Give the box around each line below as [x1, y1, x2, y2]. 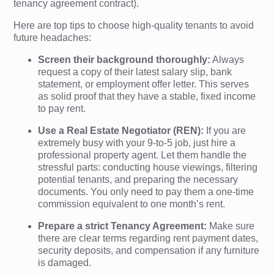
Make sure [207, 220, 255, 231]
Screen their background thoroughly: [38, 54, 211, 65]
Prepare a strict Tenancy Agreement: [38, 220, 207, 231]
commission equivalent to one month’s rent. [38, 198, 226, 209]
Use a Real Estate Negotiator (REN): [38, 125, 204, 136]
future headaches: [13, 32, 92, 43]
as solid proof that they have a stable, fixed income [38, 91, 256, 102]
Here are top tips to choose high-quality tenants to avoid [13, 20, 254, 31]
